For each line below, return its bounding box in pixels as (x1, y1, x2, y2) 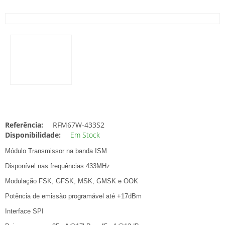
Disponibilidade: (5, 130, 61, 140)
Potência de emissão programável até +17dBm (5, 192, 142, 200)
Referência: (5, 120, 43, 130)
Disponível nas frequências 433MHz (5, 162, 110, 170)
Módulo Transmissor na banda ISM (5, 147, 107, 155)
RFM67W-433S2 (51, 120, 104, 130)
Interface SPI (5, 207, 44, 215)
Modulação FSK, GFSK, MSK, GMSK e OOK (5, 177, 138, 185)
